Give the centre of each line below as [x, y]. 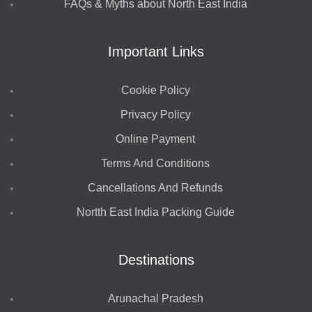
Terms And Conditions [156, 164]
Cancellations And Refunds [156, 188]
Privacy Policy [155, 115]
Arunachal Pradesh [155, 299]
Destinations [156, 259]
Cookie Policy [155, 91]
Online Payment [156, 139]
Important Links [156, 51]
